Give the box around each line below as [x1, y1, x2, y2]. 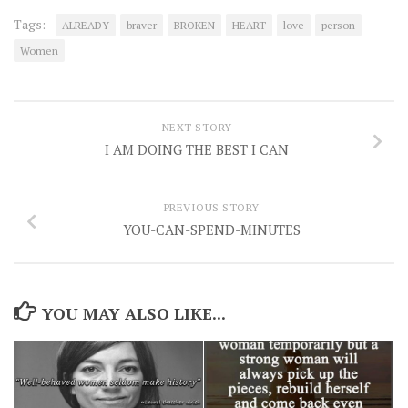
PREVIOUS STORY [163, 199, 260, 214]
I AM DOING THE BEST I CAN [105, 139, 289, 158]
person [321, 17, 355, 32]
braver [127, 17, 157, 32]
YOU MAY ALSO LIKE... [41, 301, 226, 324]
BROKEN [174, 17, 215, 32]
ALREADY [62, 17, 109, 32]
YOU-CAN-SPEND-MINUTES [122, 219, 301, 239]
